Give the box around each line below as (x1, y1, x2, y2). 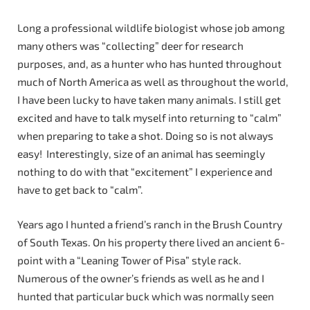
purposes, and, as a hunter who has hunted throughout (17, 57, 282, 70)
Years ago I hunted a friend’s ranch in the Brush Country (17, 217, 282, 230)
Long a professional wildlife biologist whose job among (17, 21, 285, 34)
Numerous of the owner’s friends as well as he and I (17, 271, 264, 284)
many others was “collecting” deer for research (17, 39, 244, 52)
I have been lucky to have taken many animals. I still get (17, 93, 281, 106)
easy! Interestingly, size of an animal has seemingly (17, 147, 265, 160)
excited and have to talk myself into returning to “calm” (17, 111, 282, 124)
